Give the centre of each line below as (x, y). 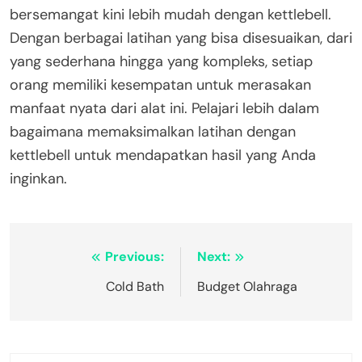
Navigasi (66, 260)
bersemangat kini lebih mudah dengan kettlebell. (170, 14)
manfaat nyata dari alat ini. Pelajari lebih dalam (164, 108)
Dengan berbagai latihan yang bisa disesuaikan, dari (181, 38)
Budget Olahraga (247, 286)
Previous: (135, 256)
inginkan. (38, 178)
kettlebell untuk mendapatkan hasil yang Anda (163, 155)
